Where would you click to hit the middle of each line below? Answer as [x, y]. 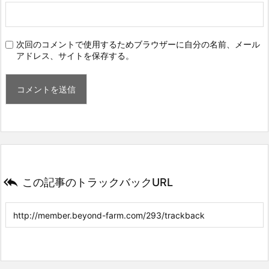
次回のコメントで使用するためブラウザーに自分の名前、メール [138, 44]
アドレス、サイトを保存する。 [75, 55]
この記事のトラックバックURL [98, 182]
